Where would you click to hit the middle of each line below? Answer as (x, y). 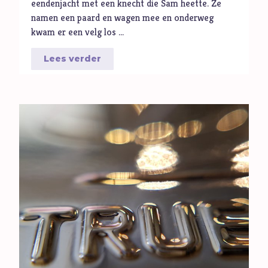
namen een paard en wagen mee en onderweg (123, 17)
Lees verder (73, 58)
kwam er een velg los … (78, 32)
